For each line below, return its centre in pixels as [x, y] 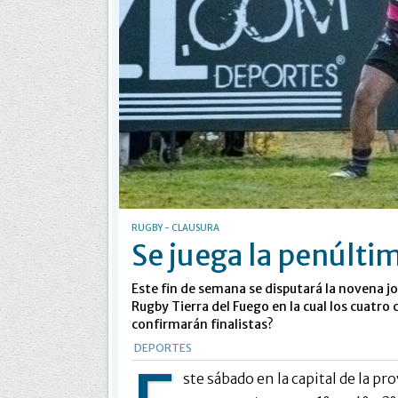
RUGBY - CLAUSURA [175, 227]
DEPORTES [163, 347]
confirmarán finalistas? [202, 324]
